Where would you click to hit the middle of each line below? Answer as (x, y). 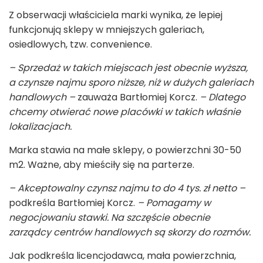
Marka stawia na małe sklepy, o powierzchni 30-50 (125, 150)
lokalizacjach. (40, 127)
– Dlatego (222, 97)
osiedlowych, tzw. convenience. (82, 45)
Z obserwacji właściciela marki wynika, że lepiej (116, 15)
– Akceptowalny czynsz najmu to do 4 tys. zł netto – (127, 188)
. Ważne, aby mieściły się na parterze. (109, 165)
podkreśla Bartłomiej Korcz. (73, 203)
